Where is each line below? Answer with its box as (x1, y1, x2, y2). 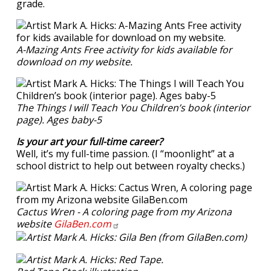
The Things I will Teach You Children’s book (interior (16, 101, 250, 114)
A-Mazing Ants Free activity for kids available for (16, 43, 232, 56)
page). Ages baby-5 (16, 113, 104, 126)
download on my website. (16, 55, 135, 68)
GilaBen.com (54, 217, 111, 230)
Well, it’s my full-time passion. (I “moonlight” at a (16, 147, 234, 160)
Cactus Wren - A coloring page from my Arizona (16, 205, 232, 218)
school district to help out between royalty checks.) (16, 159, 247, 172)
